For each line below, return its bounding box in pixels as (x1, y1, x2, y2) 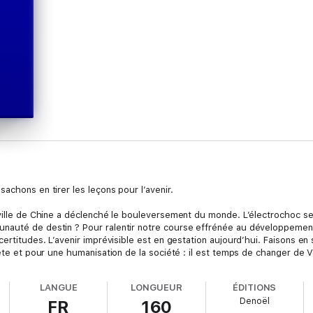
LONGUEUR (131, 282, 182, 293)
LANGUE (40, 282, 78, 293)
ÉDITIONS (232, 282, 277, 293)
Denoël (239, 296, 270, 306)
